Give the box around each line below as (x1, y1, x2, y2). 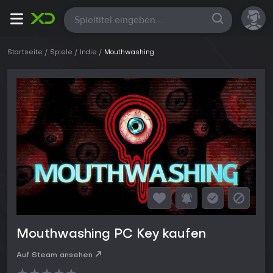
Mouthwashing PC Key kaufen (16, 229, 206, 241)
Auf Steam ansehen (16, 252, 93, 260)
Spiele (50, 49, 73, 56)
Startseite (7, 49, 43, 56)
